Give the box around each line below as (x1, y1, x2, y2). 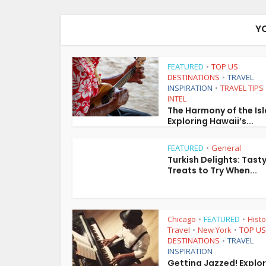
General (211, 142, 241, 153)
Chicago (167, 214, 196, 224)
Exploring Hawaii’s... (167, 115, 254, 127)
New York (198, 224, 232, 235)
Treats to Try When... (167, 164, 257, 176)
